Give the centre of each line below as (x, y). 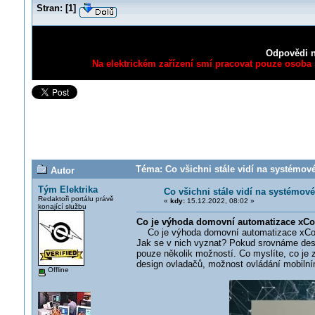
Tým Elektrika (67, 189)
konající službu (62, 206)
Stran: (49, 8)
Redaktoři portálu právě (76, 199)
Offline (57, 270)
